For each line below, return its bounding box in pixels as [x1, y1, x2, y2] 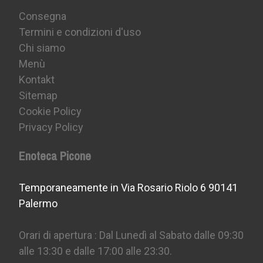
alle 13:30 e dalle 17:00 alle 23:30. [19, 245, 173, 258]
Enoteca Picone [19, 147, 92, 164]
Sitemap [19, 89, 58, 102]
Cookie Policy [19, 105, 82, 118]
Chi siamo [19, 42, 66, 55]
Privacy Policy [19, 121, 84, 134]
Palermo [19, 197, 58, 210]
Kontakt [19, 73, 55, 86]
